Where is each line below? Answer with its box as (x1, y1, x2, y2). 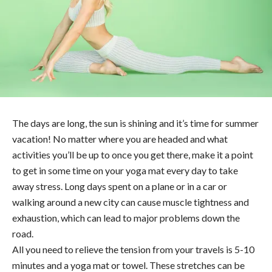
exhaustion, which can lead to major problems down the (12, 211, 240, 223)
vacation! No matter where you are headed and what (12, 132, 228, 144)
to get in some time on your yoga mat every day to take (12, 164, 238, 176)
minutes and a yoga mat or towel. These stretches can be (12, 259, 245, 271)
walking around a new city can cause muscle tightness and (12, 195, 249, 208)
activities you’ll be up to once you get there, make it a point (12, 148, 253, 160)
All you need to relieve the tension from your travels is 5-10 (12, 243, 254, 255)
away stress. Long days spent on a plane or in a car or (12, 180, 227, 192)
